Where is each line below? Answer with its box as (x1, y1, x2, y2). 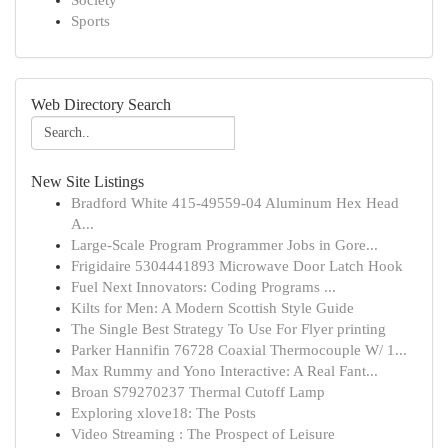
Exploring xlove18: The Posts (71, 405, 256, 421)
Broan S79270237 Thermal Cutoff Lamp (71, 384, 325, 400)
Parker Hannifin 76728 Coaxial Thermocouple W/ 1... (71, 342, 407, 358)
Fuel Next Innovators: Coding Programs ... (71, 279, 336, 295)
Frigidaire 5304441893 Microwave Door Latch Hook (71, 258, 403, 274)
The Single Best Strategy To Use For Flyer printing (71, 321, 386, 337)
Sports (71, 13, 110, 29)
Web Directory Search (31, 96, 171, 113)
